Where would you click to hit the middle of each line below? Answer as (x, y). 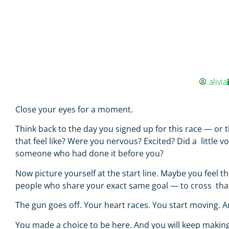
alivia (218, 82)
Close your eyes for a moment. (75, 109)
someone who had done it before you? (90, 154)
